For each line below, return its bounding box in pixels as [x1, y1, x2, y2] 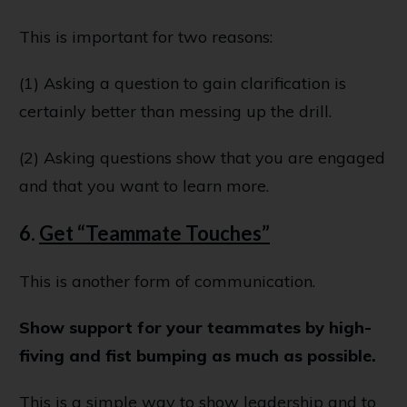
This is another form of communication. [19, 271, 315, 293]
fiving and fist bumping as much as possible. [19, 345, 376, 367]
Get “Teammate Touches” [39, 221, 270, 246]
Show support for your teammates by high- [19, 317, 372, 339]
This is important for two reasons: [19, 26, 273, 48]
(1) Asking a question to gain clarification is [19, 73, 346, 94]
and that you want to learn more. [19, 175, 269, 197]
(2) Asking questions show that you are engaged [19, 147, 385, 169]
